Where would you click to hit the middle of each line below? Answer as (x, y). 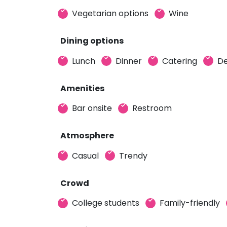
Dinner (129, 61)
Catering (180, 61)
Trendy (133, 156)
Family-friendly (190, 203)
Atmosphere (87, 136)
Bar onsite (92, 108)
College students (106, 203)
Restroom (152, 108)
